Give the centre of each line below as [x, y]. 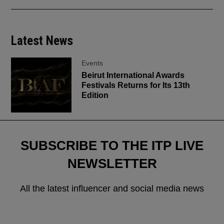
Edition [95, 95]
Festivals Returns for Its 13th [136, 85]
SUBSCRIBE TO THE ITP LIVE [112, 145]
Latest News [42, 40]
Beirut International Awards [133, 75]
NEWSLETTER [112, 163]
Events [92, 63]
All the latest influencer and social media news [112, 188]
